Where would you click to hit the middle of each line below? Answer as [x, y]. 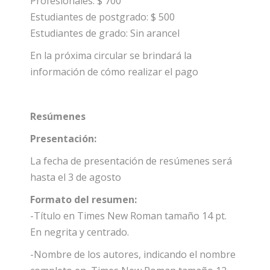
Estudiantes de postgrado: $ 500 [102, 17]
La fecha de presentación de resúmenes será [131, 161]
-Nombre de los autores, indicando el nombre [133, 254]
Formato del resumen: [87, 199]
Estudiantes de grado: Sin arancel [105, 33]
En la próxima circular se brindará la [111, 55]
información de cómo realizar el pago [114, 71]
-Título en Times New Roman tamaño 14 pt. [128, 215]
